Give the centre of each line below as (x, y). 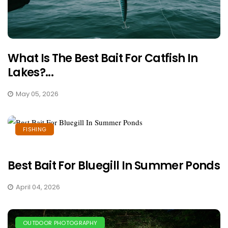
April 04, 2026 (38, 187)
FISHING (35, 129)
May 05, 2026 (37, 94)
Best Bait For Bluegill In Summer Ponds (114, 165)
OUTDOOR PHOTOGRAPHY (60, 223)
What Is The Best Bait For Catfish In (103, 58)
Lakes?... (31, 72)
